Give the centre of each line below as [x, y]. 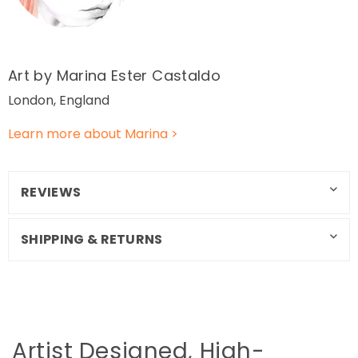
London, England [59, 100]
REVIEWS [51, 192]
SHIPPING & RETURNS [92, 239]
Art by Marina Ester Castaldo [115, 76]
